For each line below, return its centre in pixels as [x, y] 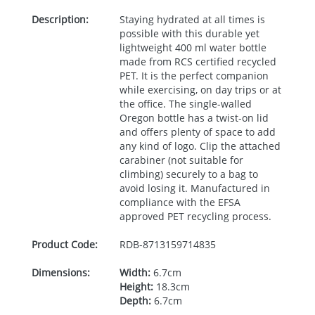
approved [143, 216]
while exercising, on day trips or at [200, 90]
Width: [135, 272]
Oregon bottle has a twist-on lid [194, 118]
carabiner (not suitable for [181, 160]
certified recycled [234, 62]
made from [147, 62]
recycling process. [227, 216]
